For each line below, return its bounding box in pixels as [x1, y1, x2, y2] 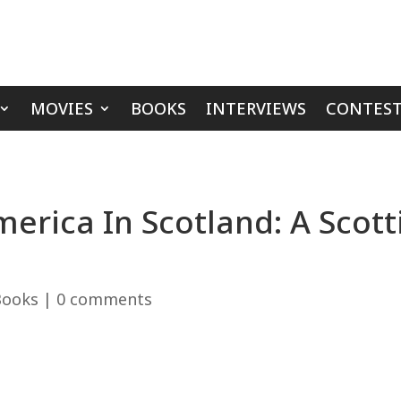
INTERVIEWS [205, 98, 306, 119]
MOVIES [30, 98, 93, 119]
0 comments [56, 287, 152, 310]
